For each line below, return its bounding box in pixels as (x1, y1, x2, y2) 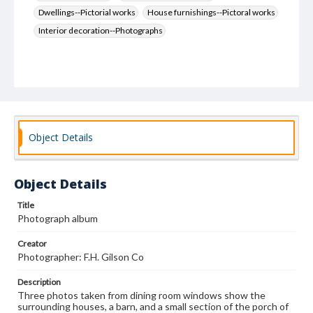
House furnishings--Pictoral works (147, 7, 275, 17)
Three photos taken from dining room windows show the (17, 289, 265, 301)
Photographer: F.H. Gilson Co (17, 251, 144, 263)
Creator (17, 238, 47, 249)
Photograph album (17, 212, 98, 224)
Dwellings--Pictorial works (38, 7, 136, 17)
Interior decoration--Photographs (38, 25, 163, 36)
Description (17, 277, 61, 287)
